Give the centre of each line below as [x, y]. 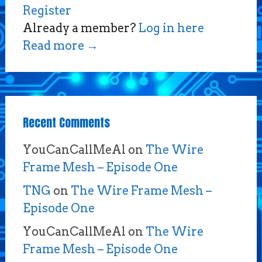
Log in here [171, 28]
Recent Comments [66, 122]
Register [47, 10]
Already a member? [80, 28]
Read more [54, 45]
